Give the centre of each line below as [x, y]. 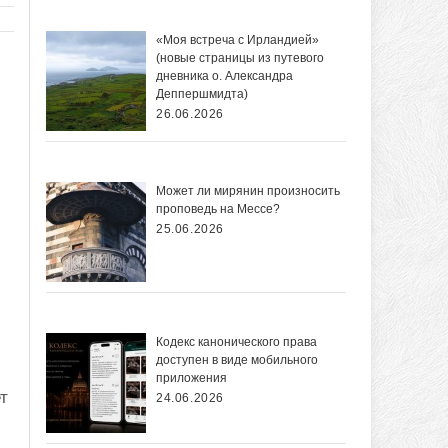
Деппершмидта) [202, 94]
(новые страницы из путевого [240, 58]
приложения [191, 378]
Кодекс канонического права [236, 342]
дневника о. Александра [224, 76]
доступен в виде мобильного [237, 360]
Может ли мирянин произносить [248, 191]
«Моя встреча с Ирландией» [237, 40]
